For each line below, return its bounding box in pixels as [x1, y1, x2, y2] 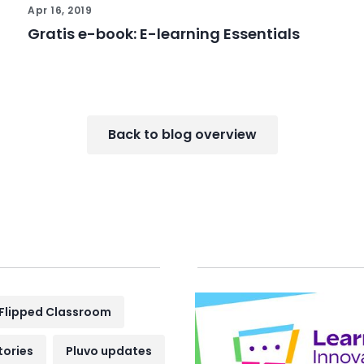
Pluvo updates [66, 343, 153, 359]
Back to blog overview [107, 125, 257, 144]
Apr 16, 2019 [28, 3, 93, 17]
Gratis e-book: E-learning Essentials [28, 24, 301, 44]
